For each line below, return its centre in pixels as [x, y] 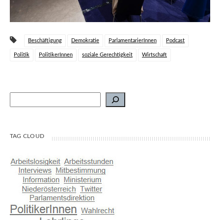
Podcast [175, 41]
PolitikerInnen [56, 55]
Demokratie [85, 41]
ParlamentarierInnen [133, 41]
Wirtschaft [154, 55]
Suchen [19, 95]
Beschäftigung [45, 41]
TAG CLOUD [27, 136]
